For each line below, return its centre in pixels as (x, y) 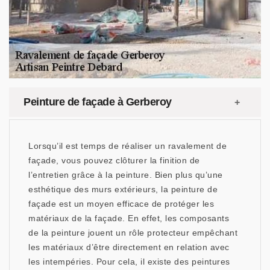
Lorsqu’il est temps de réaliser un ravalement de (127, 146)
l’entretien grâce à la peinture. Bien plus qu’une (126, 175)
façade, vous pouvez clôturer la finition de (114, 160)
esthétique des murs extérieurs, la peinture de (123, 189)
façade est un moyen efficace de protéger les (121, 204)
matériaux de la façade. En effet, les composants (129, 218)
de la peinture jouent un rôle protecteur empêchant (133, 233)
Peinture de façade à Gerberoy (98, 102)
